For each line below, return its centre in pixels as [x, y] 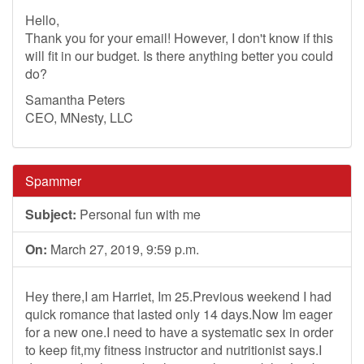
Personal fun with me [139, 214]
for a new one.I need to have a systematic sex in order [179, 332]
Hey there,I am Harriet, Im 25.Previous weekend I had [178, 296]
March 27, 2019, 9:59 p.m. [123, 249]
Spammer [53, 181]
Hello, [42, 20]
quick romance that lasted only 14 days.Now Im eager [179, 314]
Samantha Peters [75, 100]
